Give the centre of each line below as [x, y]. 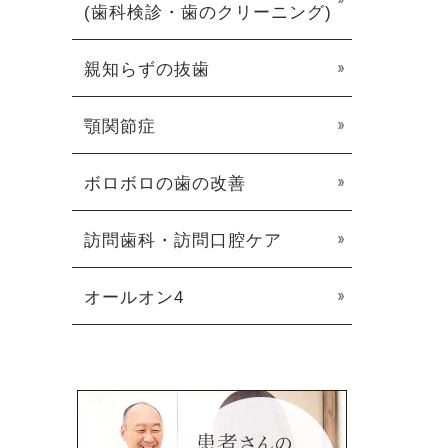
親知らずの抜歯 [147, 69]
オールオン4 [134, 297]
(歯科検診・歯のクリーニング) [208, 12]
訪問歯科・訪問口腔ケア [183, 240]
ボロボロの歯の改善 [165, 183]
